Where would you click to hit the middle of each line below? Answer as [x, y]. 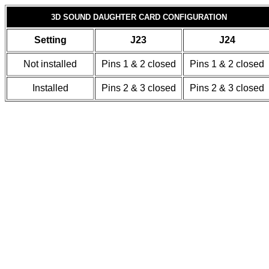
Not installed [50, 64]
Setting [50, 40]
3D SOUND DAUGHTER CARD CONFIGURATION [139, 17]
